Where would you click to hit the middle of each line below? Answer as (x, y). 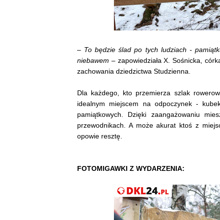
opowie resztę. (100, 136)
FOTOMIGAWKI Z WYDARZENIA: (131, 168)
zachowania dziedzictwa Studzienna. (134, 71)
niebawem (93, 60)
